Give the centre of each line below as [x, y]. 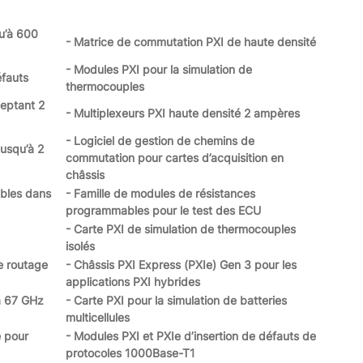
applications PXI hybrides [133, 281]
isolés [80, 246]
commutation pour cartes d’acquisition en [175, 157]
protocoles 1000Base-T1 [130, 352]
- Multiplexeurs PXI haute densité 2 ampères [183, 113]
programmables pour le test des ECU [163, 210]
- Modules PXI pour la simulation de [159, 69]
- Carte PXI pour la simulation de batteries [176, 300]
